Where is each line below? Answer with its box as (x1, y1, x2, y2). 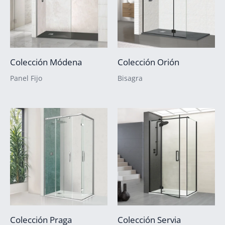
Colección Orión (118, 56, 179, 68)
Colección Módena (10, 56, 82, 68)
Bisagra (118, 73, 143, 83)
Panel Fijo (10, 73, 42, 83)
